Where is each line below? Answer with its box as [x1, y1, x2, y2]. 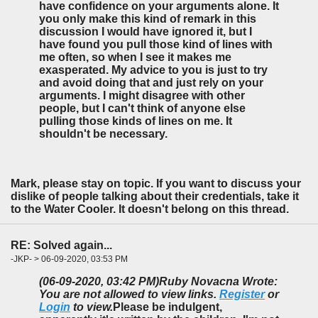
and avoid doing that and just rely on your [39, 76, 263, 89]
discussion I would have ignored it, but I [39, 25, 252, 38]
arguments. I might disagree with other [39, 89, 245, 102]
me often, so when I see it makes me [39, 50, 231, 63]
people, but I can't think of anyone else [39, 102, 246, 114]
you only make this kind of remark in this [39, 12, 256, 25]
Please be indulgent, [113, 301, 222, 314]
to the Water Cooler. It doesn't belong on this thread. [11, 202, 289, 215]
